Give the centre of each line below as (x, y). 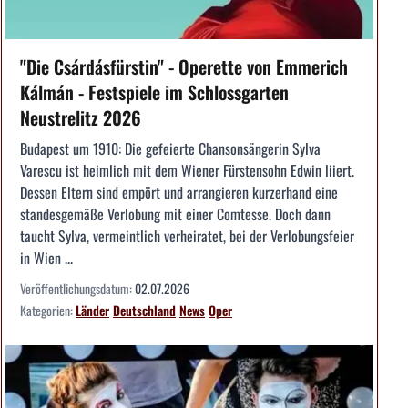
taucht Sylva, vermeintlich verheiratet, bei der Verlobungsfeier (187, 236)
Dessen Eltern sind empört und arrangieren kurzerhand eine (179, 193)
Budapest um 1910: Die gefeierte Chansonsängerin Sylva (170, 149)
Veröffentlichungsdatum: (77, 289)
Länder (92, 311)
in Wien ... (46, 258)
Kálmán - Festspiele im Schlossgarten (154, 92)
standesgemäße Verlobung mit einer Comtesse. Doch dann (175, 214)
